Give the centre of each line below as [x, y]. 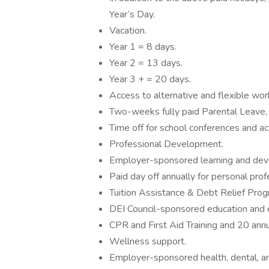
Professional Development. [166, 144]
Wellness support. [148, 241]
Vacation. [128, 31]
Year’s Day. [132, 14]
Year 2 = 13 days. [146, 63]
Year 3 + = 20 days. [150, 79]
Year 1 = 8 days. [143, 47]
